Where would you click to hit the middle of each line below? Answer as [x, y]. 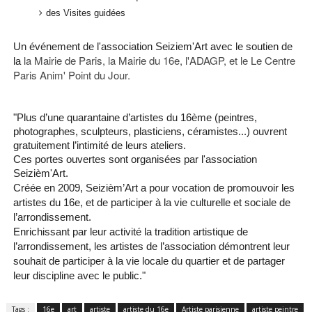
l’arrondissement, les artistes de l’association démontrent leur [151, 246]
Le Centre [273, 60]
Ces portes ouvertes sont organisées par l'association [135, 159]
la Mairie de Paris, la [71, 60]
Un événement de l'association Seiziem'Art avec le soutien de [153, 46]
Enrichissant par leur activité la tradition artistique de [130, 231]
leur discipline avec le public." [80, 275]
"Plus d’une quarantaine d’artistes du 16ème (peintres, [135, 117]
